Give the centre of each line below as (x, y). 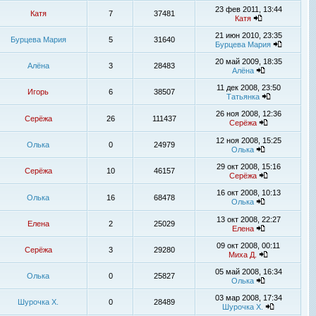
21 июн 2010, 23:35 (248, 35)
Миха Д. (243, 255)
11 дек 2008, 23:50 (248, 87)
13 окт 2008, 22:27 (248, 219)
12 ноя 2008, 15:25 (248, 140)
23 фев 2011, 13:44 (248, 9)
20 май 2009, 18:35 (248, 61)
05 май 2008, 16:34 (248, 272)
